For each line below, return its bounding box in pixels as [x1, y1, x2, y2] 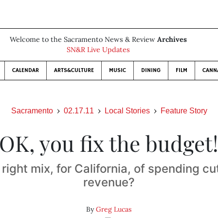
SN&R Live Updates [67, 45, 130, 54]
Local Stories [104, 107, 150, 115]
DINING [141, 67, 161, 74]
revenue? [83, 175, 135, 189]
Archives [157, 35, 187, 44]
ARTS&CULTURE [54, 67, 94, 74]
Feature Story [160, 107, 207, 115]
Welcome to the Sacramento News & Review [10, 35, 157, 44]
